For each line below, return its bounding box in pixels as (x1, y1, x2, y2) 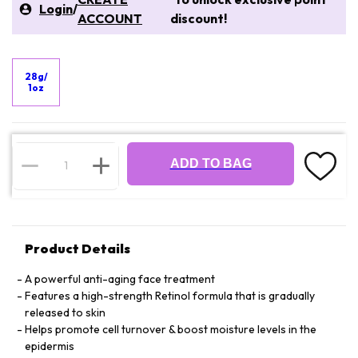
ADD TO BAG (169, 157, 252, 170)
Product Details (25, 241, 130, 257)
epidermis (25, 339, 74, 353)
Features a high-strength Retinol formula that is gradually (25, 288, 315, 303)
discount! (169, 10, 227, 26)
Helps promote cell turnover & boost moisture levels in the (25, 322, 316, 336)
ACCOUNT (78, 10, 142, 26)
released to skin (25, 305, 105, 320)
